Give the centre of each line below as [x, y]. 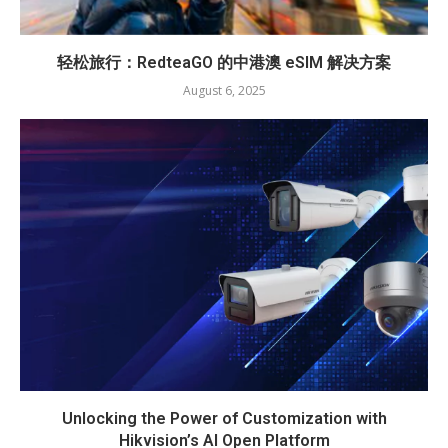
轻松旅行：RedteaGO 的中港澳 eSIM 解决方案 [224, 62]
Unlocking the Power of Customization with [224, 418]
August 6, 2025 [224, 90]
